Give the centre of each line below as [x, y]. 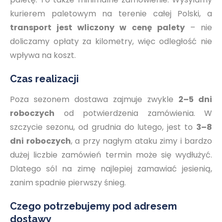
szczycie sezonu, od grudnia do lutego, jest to [103, 127]
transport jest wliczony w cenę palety [97, 28]
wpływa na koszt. [43, 55]
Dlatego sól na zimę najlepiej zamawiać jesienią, [111, 169]
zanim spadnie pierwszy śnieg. [68, 183]
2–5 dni [195, 99]
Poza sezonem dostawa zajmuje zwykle [94, 99]
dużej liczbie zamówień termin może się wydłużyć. [111, 155]
